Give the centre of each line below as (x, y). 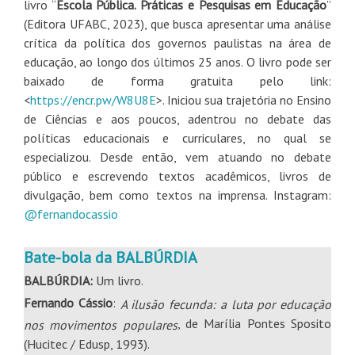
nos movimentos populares (101, 324)
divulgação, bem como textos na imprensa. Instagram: (177, 195)
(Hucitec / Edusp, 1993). (87, 344)
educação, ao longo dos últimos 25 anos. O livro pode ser (177, 61)
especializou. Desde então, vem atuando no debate (177, 157)
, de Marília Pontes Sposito (254, 323)
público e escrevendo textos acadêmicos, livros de (177, 176)
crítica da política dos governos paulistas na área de (177, 42)
